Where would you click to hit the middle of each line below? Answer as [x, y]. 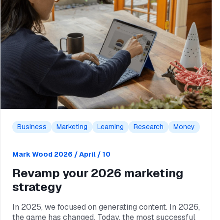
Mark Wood [32, 154]
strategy [37, 187]
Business [32, 127]
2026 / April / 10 [82, 154]
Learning [110, 127]
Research [149, 127]
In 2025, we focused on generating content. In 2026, [106, 207]
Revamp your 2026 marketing [98, 173]
